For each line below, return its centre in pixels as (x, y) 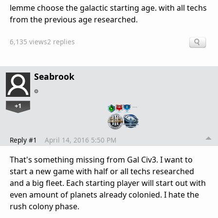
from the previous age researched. (74, 19)
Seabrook (54, 77)
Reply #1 (23, 140)
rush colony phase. (45, 206)
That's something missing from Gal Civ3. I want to (101, 159)
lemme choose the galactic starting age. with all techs (108, 8)
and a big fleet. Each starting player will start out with (108, 183)
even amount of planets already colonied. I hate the (104, 194)
